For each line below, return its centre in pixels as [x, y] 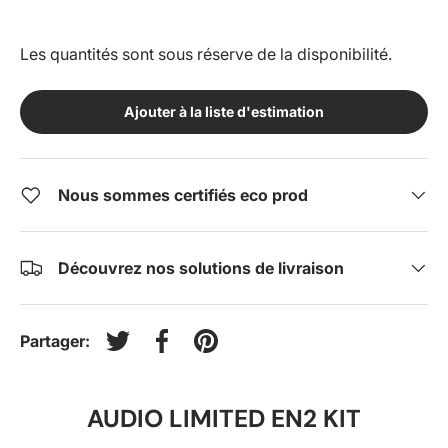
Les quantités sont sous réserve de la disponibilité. [206, 54]
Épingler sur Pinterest [283, 351]
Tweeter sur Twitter [187, 351]
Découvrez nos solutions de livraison [201, 268]
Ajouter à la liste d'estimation [224, 112]
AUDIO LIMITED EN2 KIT [224, 418]
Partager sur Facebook [245, 351]
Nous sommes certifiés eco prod [183, 195]
